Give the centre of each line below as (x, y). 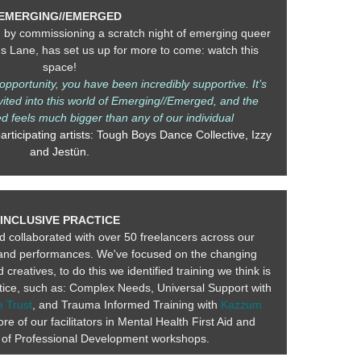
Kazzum (241, 305)
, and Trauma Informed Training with (126, 305)
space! (60, 67)
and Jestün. (60, 152)
